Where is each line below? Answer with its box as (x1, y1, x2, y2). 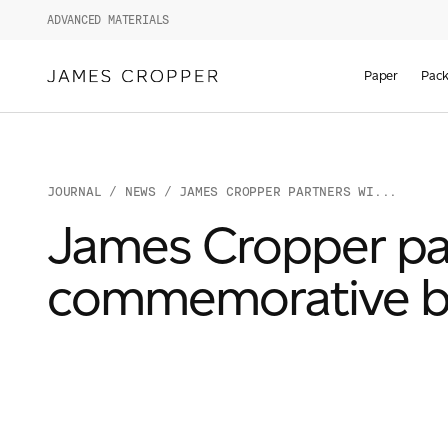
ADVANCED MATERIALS (47, 13, 170, 27)
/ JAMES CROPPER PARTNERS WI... (155, 184, 398, 199)
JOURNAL (47, 184, 102, 199)
